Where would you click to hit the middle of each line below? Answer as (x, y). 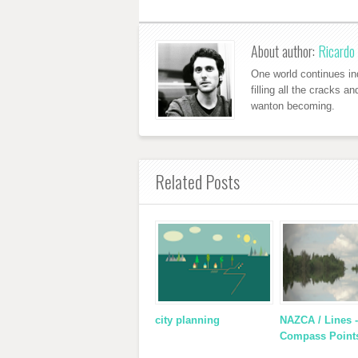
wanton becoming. (293, 105)
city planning (187, 320)
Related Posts (197, 181)
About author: (284, 51)
